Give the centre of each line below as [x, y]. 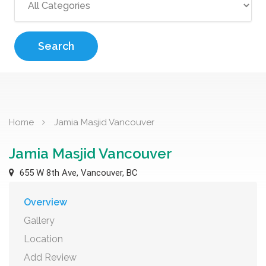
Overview [45, 202]
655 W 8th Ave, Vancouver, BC [77, 173]
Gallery [39, 221]
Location [43, 239]
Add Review [50, 257]
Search [56, 46]
